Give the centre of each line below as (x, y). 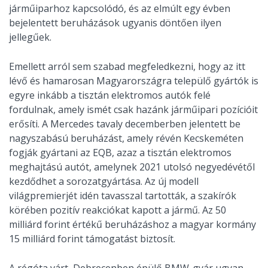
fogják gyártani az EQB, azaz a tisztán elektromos (120, 152)
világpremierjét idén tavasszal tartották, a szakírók (123, 195)
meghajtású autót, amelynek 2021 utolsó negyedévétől (132, 167)
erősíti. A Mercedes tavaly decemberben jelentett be (125, 124)
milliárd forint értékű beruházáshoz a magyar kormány (133, 224)
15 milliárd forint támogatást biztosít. (92, 238)
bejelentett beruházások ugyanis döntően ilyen (115, 22)
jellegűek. (30, 37)
